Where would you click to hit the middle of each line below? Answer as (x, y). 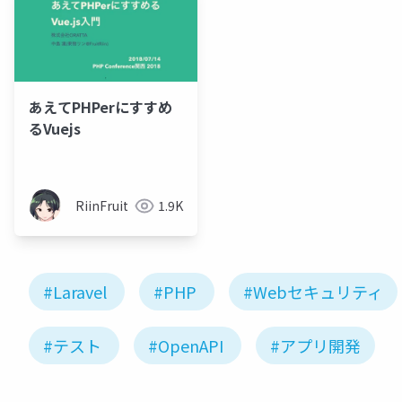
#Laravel (75, 292)
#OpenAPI (186, 346)
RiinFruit (102, 206)
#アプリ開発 (315, 346)
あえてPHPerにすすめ (100, 107)
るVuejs (55, 129)
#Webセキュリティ (313, 292)
